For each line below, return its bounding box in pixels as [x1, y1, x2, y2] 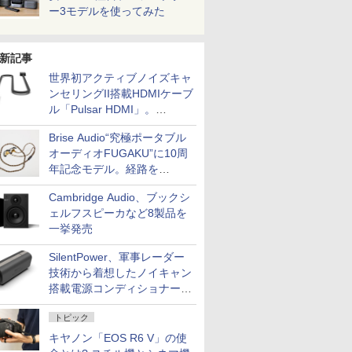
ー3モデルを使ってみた [49, 5, 165, 17]
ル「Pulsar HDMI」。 [49, 103, 156, 115]
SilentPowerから [49, 119, 130, 131]
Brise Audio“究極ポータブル [49, 131, 186, 144]
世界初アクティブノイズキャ [49, 71, 192, 84]
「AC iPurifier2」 [49, 298, 133, 310]
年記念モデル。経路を [49, 163, 159, 175]
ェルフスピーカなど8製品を [49, 207, 187, 219]
